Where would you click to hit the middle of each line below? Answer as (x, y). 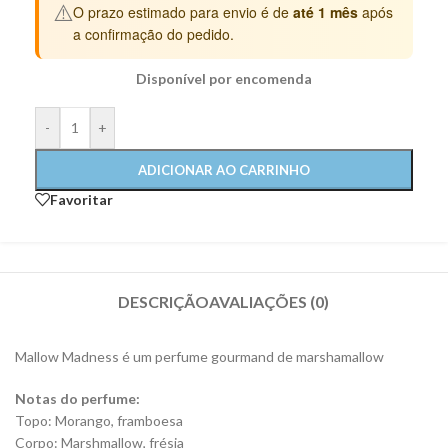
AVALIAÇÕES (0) (269, 302)
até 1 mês (325, 12)
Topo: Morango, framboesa (99, 421)
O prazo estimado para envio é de (183, 12)
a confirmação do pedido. (153, 34)
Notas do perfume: (77, 399)
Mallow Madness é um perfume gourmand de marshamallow (199, 357)
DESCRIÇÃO (164, 302)
